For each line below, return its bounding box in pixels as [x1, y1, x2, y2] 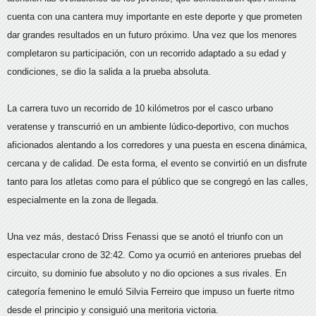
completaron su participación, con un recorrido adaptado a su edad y [7, 48, 286, 59]
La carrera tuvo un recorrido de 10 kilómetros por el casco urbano [7, 103, 273, 114]
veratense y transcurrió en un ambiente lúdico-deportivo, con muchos [7, 121, 289, 132]
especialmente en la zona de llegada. [7, 195, 159, 205]
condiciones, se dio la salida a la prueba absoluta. [7, 66, 211, 77]
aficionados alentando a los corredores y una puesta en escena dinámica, [7, 140, 308, 150]
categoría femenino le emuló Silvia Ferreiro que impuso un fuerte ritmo [7, 286, 294, 297]
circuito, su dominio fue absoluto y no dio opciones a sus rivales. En [7, 268, 286, 279]
